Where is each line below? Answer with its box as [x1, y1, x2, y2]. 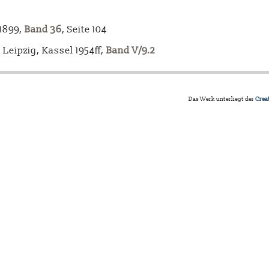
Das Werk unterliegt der [189, 95, 255, 103]
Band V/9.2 [106, 44, 156, 57]
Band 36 [25, 23, 62, 36]
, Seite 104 [62, 23, 107, 36]
